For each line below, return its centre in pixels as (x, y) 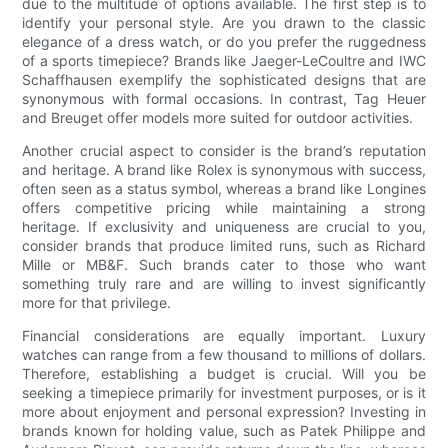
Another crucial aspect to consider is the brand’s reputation (224, 151)
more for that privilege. (97, 303)
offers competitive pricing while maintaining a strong (224, 208)
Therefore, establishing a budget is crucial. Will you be (224, 374)
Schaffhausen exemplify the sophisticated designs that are (224, 80)
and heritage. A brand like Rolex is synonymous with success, (224, 170)
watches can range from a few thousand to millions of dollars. (224, 355)
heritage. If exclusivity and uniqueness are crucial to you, (224, 227)
